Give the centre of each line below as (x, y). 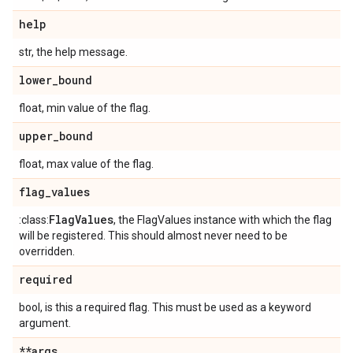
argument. (45, 323)
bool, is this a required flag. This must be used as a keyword (165, 307)
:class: (34, 220)
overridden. (47, 251)
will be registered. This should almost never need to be (153, 236)
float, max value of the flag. (86, 164)
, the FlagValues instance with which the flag (223, 220)
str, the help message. (73, 52)
